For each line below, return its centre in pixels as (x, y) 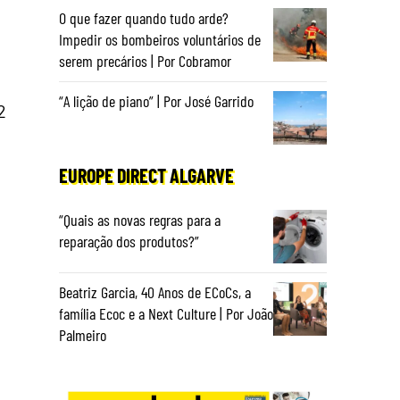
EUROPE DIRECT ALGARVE (146, 175)
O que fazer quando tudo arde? (144, 18)
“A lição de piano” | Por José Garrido (156, 101)
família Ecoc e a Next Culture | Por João (166, 313)
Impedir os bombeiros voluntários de (160, 39)
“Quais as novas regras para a (140, 220)
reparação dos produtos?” (129, 241)
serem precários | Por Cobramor (145, 61)
